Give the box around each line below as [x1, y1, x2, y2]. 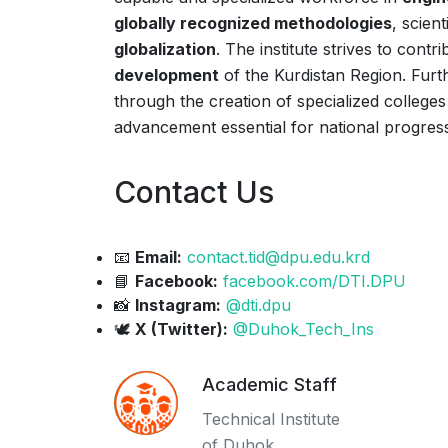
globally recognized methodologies [114, 13, 392, 33]
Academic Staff [202, 374, 337, 395]
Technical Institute [202, 409, 340, 429]
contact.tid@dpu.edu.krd [187, 247, 370, 267]
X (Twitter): [135, 319, 228, 339]
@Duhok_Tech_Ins [233, 319, 374, 339]
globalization [114, 39, 216, 59]
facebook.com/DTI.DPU [223, 271, 406, 291]
